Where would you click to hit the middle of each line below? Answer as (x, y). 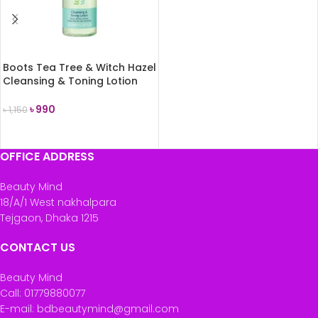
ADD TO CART (44, 131)
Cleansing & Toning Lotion (70, 81)
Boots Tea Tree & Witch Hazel (79, 67)
